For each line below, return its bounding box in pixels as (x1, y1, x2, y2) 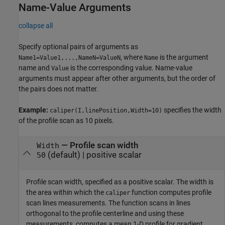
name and (19, 64, 51, 72)
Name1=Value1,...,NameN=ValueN (19, 54, 121, 62)
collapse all (19, 22, 53, 30)
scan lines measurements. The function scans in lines (26, 198, 190, 207)
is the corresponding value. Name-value (69, 64, 192, 72)
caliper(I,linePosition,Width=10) (50, 107, 162, 115)
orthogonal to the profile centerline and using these (26, 209, 184, 217)
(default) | (45, 150, 86, 160)
